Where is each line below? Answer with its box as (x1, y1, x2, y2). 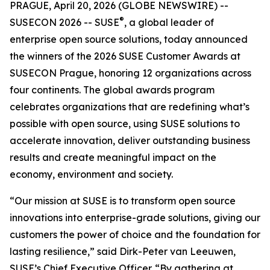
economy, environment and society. (10, 168, 173, 180)
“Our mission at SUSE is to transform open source (10, 195, 236, 207)
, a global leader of (124, 16, 214, 28)
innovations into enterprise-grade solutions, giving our (10, 212, 260, 224)
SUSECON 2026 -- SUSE (10, 16, 119, 28)
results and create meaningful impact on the (10, 151, 216, 163)
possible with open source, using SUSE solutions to (10, 118, 240, 130)
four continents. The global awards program (10, 84, 215, 96)
